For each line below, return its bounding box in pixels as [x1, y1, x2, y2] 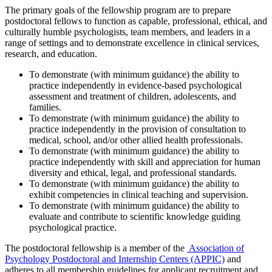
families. [29, 101, 61, 112]
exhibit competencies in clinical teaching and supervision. [29, 189, 251, 200]
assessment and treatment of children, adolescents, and [29, 90, 236, 101]
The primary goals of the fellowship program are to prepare [5, 4, 231, 15]
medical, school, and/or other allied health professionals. [29, 134, 243, 145]
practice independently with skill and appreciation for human [29, 156, 260, 167]
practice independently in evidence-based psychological [29, 80, 242, 90]
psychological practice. [29, 222, 117, 233]
